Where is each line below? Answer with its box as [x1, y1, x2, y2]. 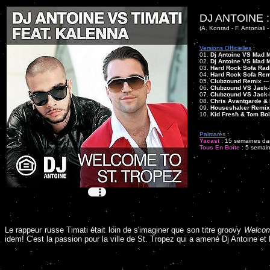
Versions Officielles [199, 45, 251, 51]
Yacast [199, 137, 219, 144]
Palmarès [199, 131, 225, 137]
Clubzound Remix [210, 78, 262, 84]
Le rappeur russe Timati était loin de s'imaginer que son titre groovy [5, 225, 244, 234]
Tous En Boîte [199, 144, 240, 151]
